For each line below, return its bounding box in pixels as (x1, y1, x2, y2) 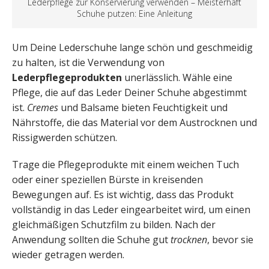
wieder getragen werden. (12, 248, 124, 262)
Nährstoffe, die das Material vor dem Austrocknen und (12, 116, 257, 130)
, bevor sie (207, 233, 253, 247)
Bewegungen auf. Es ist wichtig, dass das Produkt (12, 188, 234, 202)
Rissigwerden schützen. (12, 131, 117, 145)
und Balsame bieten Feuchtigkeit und (58, 101, 228, 115)
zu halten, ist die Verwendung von (12, 56, 165, 70)
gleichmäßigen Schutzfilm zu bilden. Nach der (12, 218, 216, 232)
